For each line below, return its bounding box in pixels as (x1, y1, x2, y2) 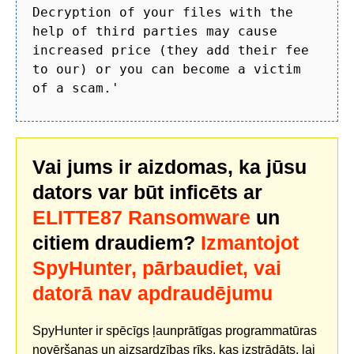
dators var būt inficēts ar (32, 181, 262, 203)
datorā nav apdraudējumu (32, 282, 273, 304)
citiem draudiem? (32, 232, 201, 254)
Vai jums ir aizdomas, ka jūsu (32, 156, 307, 178)
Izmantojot (201, 232, 299, 254)
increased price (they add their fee (32, 42, 309, 58)
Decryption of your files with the (32, 4, 293, 20)
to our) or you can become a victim (32, 61, 301, 77)
